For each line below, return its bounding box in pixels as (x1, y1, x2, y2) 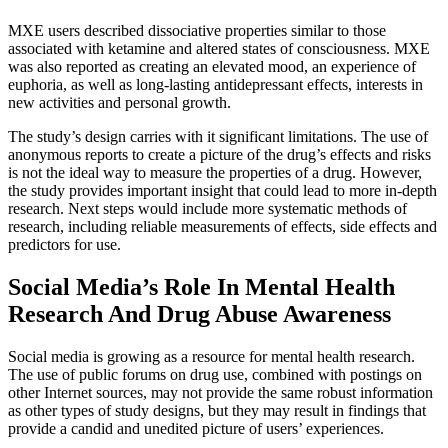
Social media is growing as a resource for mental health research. (8, 347, 415, 365)
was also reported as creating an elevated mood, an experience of (8, 58, 416, 75)
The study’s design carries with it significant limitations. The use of (8, 128, 428, 145)
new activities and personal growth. (8, 94, 231, 111)
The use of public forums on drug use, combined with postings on (8, 365, 422, 383)
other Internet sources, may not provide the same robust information (8, 383, 433, 401)
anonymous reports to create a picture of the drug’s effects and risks (8, 146, 431, 163)
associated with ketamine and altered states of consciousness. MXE (8, 40, 430, 57)
